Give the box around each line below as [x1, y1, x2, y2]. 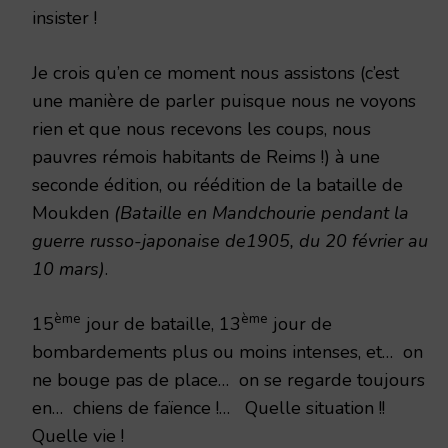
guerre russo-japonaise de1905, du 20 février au [32, 228, 428, 253]
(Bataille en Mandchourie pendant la [114, 200, 409, 225]
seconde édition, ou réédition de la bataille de [32, 172, 403, 197]
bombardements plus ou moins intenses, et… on [32, 339, 423, 364]
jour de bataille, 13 [81, 311, 241, 336]
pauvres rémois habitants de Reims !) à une [32, 144, 380, 169]
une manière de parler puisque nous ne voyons [32, 88, 416, 113]
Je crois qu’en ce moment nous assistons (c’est [32, 60, 399, 85]
